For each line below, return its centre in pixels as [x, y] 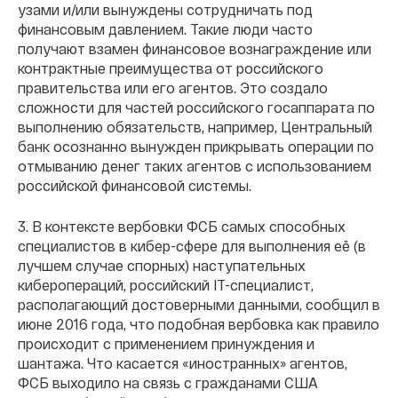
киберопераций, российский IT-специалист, [166, 285]
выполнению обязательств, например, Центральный [195, 127]
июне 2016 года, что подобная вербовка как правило [199, 324]
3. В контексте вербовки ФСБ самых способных [182, 227]
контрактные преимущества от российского [171, 68]
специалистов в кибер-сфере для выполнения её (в [192, 246]
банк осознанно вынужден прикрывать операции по [196, 147]
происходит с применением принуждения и [166, 344]
